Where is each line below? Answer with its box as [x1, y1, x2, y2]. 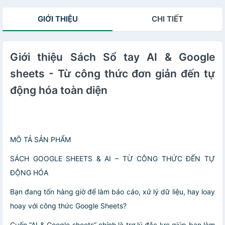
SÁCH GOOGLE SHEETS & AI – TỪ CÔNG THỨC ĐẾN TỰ [10, 154, 215, 163]
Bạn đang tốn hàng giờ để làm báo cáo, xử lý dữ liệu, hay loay [10, 187, 215, 196]
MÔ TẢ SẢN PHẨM [10, 135, 71, 144]
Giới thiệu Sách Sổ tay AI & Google [10, 51, 215, 64]
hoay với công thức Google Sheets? [10, 201, 127, 210]
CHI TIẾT [152, 14, 183, 24]
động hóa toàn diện [10, 84, 107, 97]
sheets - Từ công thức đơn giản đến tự [10, 67, 215, 80]
